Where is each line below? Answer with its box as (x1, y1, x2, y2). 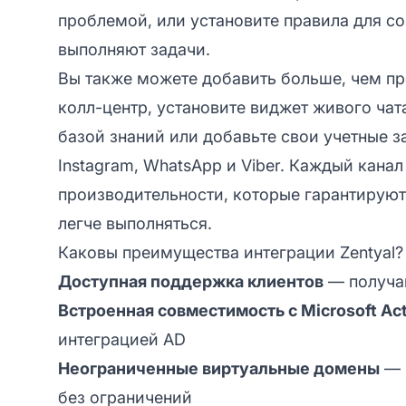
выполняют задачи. (58, 39, 210, 59)
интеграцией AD (58, 329, 186, 349)
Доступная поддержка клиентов (58, 271, 324, 291)
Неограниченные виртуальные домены (58, 358, 380, 378)
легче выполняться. (58, 213, 212, 233)
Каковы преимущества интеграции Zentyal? (58, 242, 403, 262)
